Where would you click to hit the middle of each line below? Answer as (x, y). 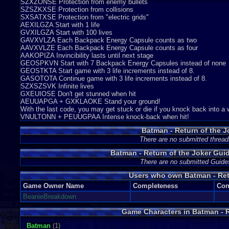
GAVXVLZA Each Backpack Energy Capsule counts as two (109, 40)
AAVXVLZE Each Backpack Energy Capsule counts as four (109, 48)
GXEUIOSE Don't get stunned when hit (78, 94)
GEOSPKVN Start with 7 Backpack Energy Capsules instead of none (123, 63)
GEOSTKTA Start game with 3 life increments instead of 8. (108, 71)
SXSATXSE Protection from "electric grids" (85, 17)
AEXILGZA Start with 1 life (60, 25)
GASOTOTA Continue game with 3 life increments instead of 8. (114, 78)
